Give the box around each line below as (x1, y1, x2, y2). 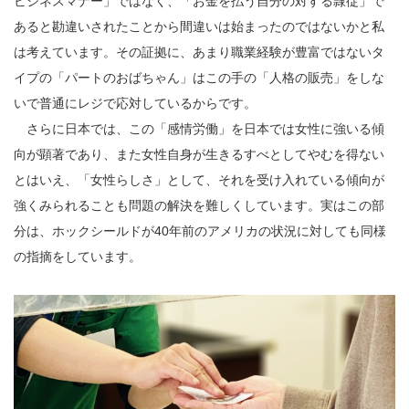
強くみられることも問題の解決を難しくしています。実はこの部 (14, 197, 384, 213)
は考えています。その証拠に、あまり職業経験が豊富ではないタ (14, 44, 384, 59)
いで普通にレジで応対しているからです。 (14, 95, 257, 110)
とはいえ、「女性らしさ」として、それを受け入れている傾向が (14, 172, 384, 187)
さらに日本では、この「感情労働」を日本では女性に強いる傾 (14, 121, 384, 136)
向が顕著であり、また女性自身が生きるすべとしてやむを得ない (14, 146, 384, 162)
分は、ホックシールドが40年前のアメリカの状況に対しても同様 (14, 223, 386, 238)
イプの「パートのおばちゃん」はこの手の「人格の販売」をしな (14, 69, 384, 85)
